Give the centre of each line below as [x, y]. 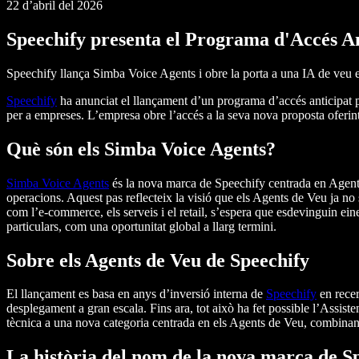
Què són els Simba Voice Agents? [141, 149]
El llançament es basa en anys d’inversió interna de [136, 294]
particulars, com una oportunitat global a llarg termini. [141, 226]
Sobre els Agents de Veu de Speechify [158, 260]
